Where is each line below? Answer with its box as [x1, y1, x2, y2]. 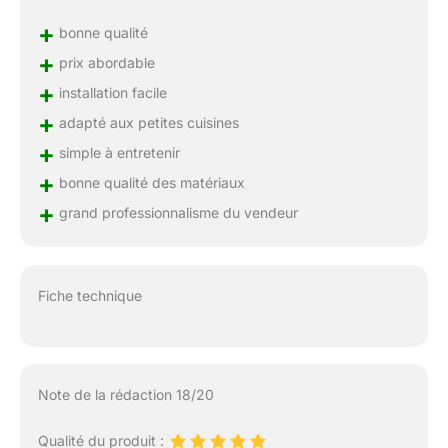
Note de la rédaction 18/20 [37, 386, 214, 404]
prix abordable [54, 53, 155, 71]
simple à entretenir [54, 143, 180, 161]
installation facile [54, 83, 167, 101]
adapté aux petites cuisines [54, 113, 239, 131]
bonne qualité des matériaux [54, 173, 245, 191]
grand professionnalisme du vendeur [54, 203, 298, 221]
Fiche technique [37, 286, 142, 304]
